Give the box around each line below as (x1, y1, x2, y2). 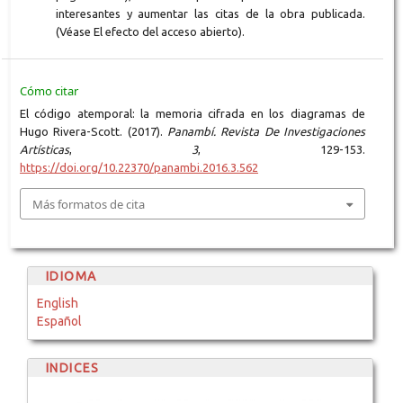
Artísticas (19, 143, 69, 157)
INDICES (45, 360, 100, 375)
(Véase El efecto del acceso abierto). (55, 25, 245, 39)
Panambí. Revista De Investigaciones (167, 125, 366, 139)
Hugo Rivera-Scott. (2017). (19, 125, 167, 139)
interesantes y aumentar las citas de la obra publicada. (55, 7, 366, 21)
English (36, 295, 78, 310)
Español (36, 313, 82, 328)
